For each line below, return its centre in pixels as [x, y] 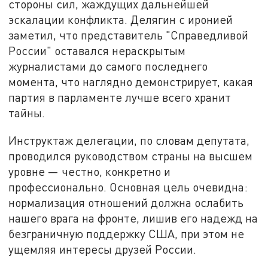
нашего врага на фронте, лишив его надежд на [133, 218]
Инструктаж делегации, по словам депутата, [129, 141]
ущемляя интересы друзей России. [103, 249]
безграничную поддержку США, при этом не [127, 234]
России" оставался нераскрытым [97, 51]
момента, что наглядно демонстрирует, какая [131, 82]
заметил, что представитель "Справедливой [129, 35]
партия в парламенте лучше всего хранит [120, 98]
